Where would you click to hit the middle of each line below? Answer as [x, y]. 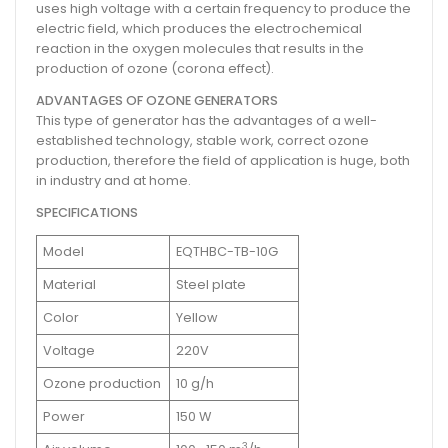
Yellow [197, 318]
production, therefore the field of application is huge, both [223, 161]
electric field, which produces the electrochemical [199, 29]
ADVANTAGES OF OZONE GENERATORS [157, 101]
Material [69, 285]
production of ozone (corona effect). [155, 69]
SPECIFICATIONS [87, 213]
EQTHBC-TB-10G [227, 252]
